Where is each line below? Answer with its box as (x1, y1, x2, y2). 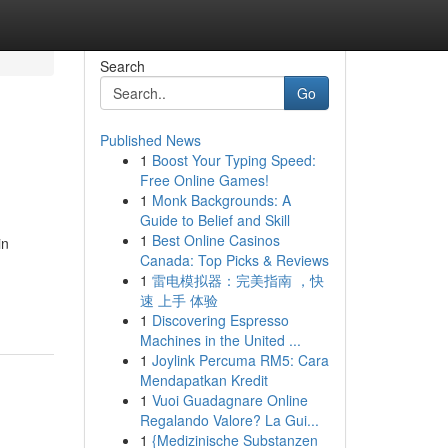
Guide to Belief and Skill (139, 210, 290, 230)
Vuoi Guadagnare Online (151, 390, 308, 410)
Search (99, 56, 145, 76)
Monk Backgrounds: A (151, 190, 291, 210)
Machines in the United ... (139, 330, 301, 350)
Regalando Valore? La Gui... (139, 410, 319, 430)
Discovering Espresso (151, 310, 289, 330)
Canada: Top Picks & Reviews (139, 250, 329, 270)
